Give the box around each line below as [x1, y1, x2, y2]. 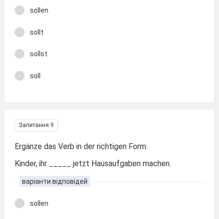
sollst [30, 50, 47, 58]
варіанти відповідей [22, 177, 88, 185]
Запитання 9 [19, 122, 54, 129]
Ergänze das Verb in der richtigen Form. [15, 142, 148, 151]
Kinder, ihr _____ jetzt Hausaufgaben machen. [15, 158, 171, 168]
